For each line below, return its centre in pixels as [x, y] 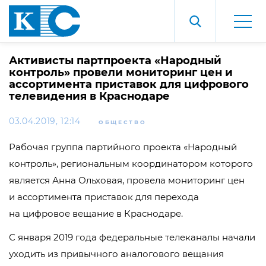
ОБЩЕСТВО [122, 122]
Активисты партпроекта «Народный [115, 61]
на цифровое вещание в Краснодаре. [96, 213]
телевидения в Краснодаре [89, 96]
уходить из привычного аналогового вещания [116, 254]
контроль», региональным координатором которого [131, 164]
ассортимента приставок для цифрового [129, 84]
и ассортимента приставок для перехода [104, 197]
